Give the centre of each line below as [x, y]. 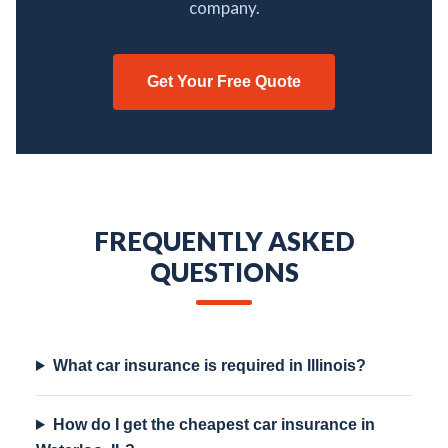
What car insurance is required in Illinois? [209, 365]
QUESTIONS [224, 272]
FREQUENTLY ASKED [224, 241]
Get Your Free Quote [224, 81]
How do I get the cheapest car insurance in [213, 424]
